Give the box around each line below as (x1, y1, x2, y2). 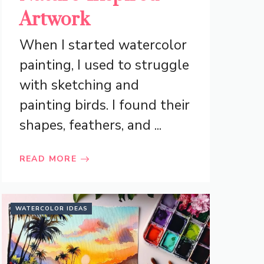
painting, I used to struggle (19, 56, 189, 75)
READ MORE (19, 153, 77, 165)
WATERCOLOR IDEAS (15, 204, 88, 213)
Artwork (19, 8, 90, 32)
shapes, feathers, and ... (19, 116, 161, 135)
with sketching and (19, 76, 139, 95)
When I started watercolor (19, 36, 187, 55)
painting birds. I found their (19, 96, 190, 115)
